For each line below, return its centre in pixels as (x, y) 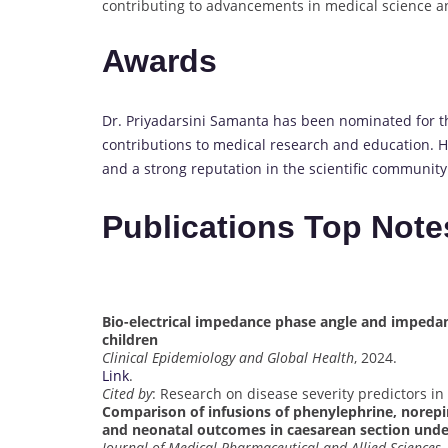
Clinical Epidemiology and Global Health (228, 357)
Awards (159, 61)
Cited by (127, 393)
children (130, 339)
